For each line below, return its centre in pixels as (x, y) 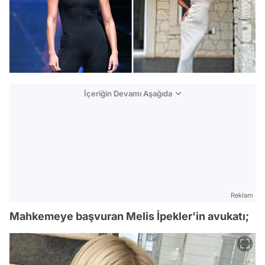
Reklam (242, 195)
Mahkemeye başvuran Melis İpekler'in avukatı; (129, 216)
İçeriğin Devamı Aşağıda (128, 94)
